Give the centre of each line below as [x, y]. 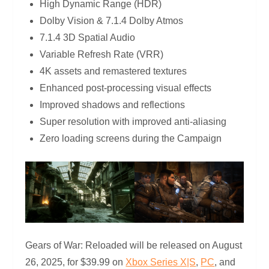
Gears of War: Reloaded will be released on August [134, 245]
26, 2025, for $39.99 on [76, 262]
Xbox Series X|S [161, 262]
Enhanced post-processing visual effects [126, 88]
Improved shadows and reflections [113, 104]
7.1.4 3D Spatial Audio [88, 37]
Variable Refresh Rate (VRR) [102, 54]
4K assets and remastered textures [113, 71]
